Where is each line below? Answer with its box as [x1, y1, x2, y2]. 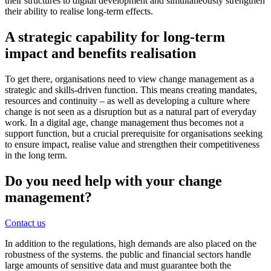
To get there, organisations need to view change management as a [5, 73, 254, 84]
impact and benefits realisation [5, 45, 196, 61]
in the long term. [5, 149, 67, 160]
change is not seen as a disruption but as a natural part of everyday [5, 106, 256, 117]
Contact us [5, 217, 45, 228]
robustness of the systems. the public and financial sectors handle [5, 249, 251, 260]
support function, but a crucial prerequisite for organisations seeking [5, 128, 263, 139]
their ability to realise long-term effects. [5, 6, 153, 17]
